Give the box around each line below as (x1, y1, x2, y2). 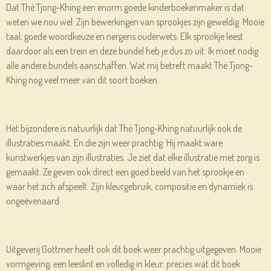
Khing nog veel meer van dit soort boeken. (6, 74, 159, 87)
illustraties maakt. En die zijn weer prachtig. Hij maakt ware (6, 137, 223, 149)
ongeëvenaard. (6, 195, 61, 207)
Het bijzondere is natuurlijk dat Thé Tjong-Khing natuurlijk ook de (6, 122, 242, 135)
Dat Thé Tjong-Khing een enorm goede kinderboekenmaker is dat (6, 1, 244, 14)
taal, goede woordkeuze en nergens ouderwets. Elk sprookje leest (6, 30, 243, 43)
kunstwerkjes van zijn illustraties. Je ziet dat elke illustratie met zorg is (6, 151, 260, 164)
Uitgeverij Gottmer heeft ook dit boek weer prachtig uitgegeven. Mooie (6, 243, 261, 256)
